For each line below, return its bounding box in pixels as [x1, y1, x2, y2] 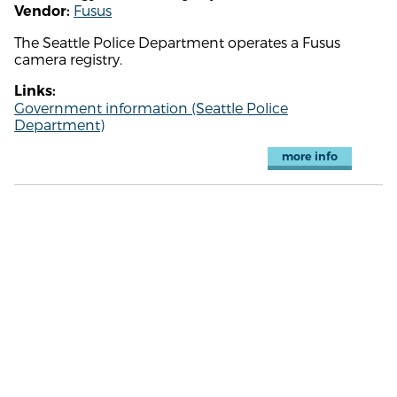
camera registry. [14, 50, 122, 67]
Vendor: [14, 2, 70, 19]
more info [281, 149, 338, 163]
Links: [14, 82, 56, 99]
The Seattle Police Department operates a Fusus [14, 33, 340, 51]
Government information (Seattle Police [14, 98, 288, 116]
